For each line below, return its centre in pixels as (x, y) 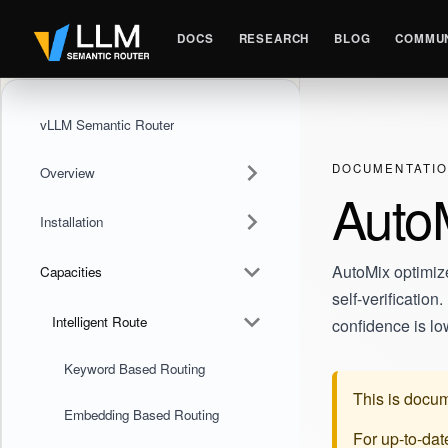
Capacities (70, 271)
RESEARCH (274, 39)
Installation (71, 222)
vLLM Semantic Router (106, 125)
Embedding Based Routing (141, 414)
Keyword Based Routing (134, 369)
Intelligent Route (99, 321)
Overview (67, 172)
